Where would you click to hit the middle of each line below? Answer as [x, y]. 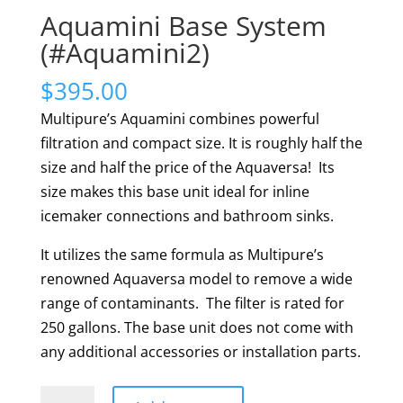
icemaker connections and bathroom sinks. [187, 216]
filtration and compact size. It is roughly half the [201, 143]
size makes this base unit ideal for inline [175, 192]
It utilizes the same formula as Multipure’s [182, 255]
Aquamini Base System [183, 26]
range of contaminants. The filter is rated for [192, 304]
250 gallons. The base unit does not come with [197, 328]
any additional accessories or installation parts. [200, 352]
